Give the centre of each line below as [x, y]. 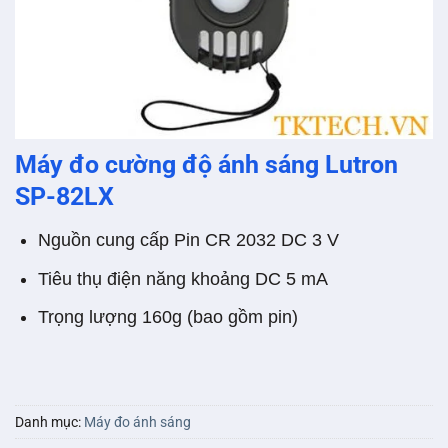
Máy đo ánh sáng [137, 422]
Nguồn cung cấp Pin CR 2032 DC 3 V [188, 240]
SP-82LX [64, 196]
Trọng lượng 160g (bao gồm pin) [167, 317]
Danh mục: [49, 422]
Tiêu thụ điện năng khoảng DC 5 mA [182, 278]
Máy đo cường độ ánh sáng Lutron [206, 164]
